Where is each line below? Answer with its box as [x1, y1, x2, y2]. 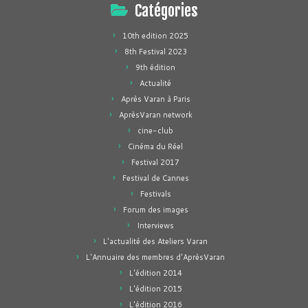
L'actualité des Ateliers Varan [103, 236, 208, 247]
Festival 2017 [131, 157, 179, 168]
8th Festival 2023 [124, 46, 187, 57]
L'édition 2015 [129, 283, 182, 294]
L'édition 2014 [129, 267, 182, 278]
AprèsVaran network [118, 109, 192, 120]
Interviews [137, 220, 174, 231]
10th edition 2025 [122, 30, 188, 41]
